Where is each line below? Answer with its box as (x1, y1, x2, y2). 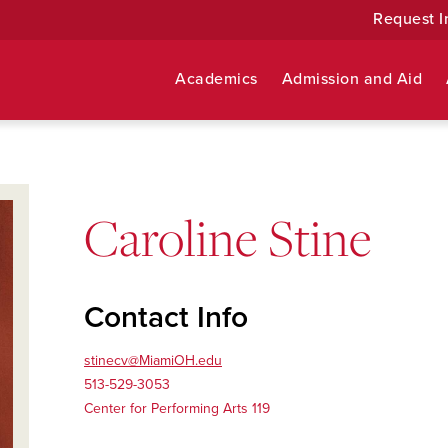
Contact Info (84, 299, 248, 336)
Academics (175, 69, 258, 89)
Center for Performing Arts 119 (84, 400, 270, 417)
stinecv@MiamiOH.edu (84, 352, 222, 369)
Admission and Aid (281, 69, 423, 89)
